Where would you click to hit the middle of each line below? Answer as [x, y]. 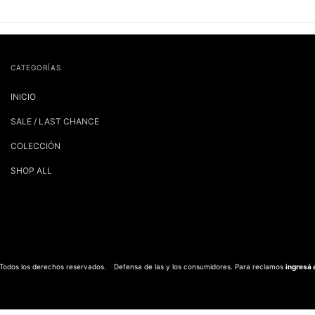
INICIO [23, 97]
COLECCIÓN [36, 146]
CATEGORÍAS [36, 68]
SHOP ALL [31, 171]
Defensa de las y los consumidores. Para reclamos [199, 267]
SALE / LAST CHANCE [55, 122]
